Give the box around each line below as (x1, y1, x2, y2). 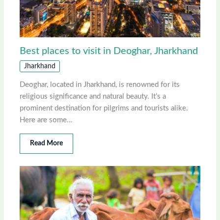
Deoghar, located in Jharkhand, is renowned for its (20, 81, 180, 88)
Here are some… (20, 116, 73, 124)
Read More (30, 139, 63, 147)
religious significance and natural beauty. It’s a (20, 92, 166, 100)
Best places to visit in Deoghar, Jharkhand (20, 46, 198, 56)
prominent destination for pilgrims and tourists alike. (20, 104, 189, 112)
